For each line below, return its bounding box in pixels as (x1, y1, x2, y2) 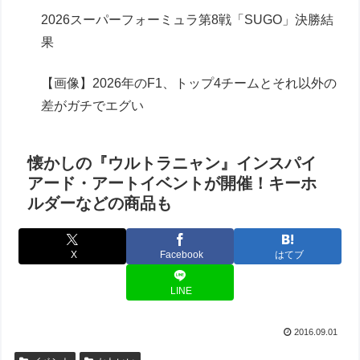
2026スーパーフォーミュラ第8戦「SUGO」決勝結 (41, 13, 334, 27)
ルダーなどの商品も (27, 194, 173, 212)
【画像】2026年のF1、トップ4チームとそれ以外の (41, 76, 337, 91)
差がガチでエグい (41, 99, 145, 113)
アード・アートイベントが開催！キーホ (27, 174, 317, 192)
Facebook (159, 249, 203, 261)
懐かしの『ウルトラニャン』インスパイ (27, 153, 317, 172)
